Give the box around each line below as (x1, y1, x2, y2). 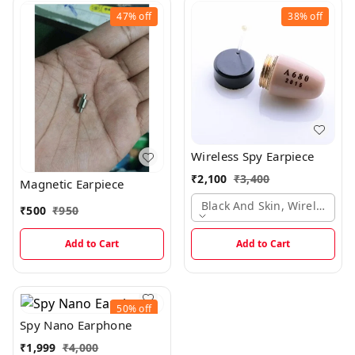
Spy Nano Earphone (20, 317, 132, 334)
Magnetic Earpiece (20, 176, 124, 193)
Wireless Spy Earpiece (191, 148, 315, 165)
